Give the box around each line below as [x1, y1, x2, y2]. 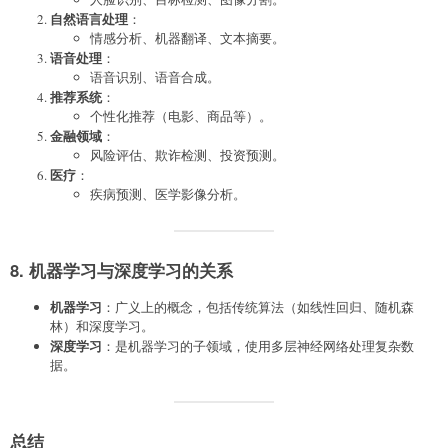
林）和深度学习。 [50, 316, 154, 335]
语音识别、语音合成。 [90, 67, 220, 86]
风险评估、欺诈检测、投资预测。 [90, 145, 285, 164]
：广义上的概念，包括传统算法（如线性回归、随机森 [102, 297, 414, 316]
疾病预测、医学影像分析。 [90, 184, 246, 203]
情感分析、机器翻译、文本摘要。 [90, 28, 285, 47]
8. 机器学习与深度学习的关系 [10, 257, 233, 282]
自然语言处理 [50, 8, 128, 28]
